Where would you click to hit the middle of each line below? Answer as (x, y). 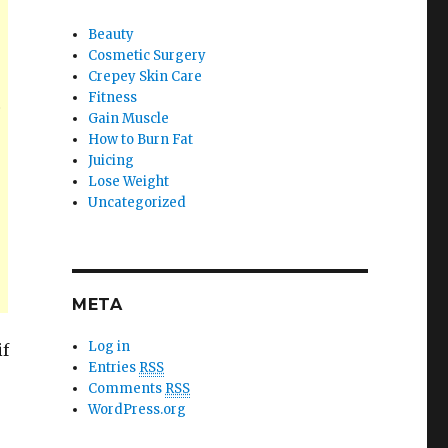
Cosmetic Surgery (147, 55)
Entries (114, 367)
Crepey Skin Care (145, 76)
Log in (109, 346)
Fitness (113, 97)
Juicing (111, 160)
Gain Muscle (129, 118)
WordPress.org (137, 409)
